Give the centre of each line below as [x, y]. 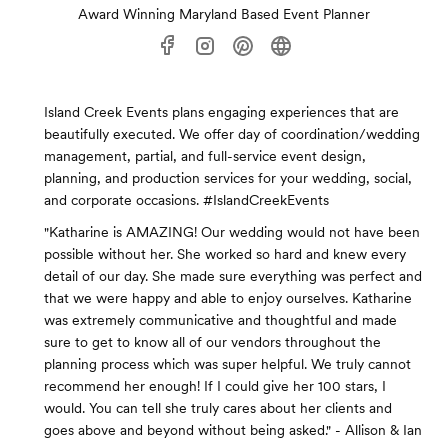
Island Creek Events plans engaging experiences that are [221, 112]
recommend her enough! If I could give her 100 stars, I [215, 386]
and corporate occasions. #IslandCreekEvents [186, 200]
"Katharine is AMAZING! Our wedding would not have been [232, 232]
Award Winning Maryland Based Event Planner [224, 14]
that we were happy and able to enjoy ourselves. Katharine [228, 298]
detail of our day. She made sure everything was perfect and [233, 276]
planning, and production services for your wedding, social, [228, 178]
